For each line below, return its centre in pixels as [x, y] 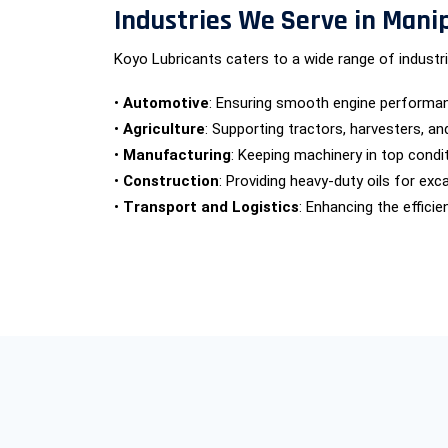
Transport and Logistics [211, 207]
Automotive [166, 103]
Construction [171, 181]
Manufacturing [177, 155]
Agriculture [164, 129]
